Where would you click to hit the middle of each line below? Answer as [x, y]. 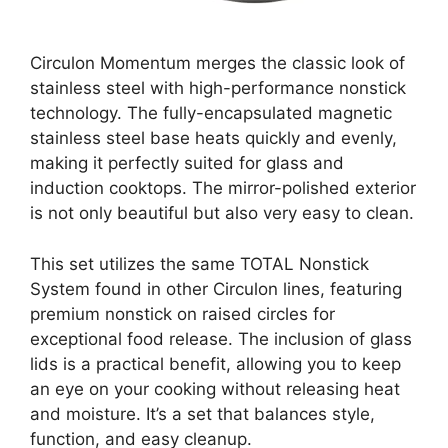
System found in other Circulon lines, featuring [216, 288]
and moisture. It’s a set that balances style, [202, 413]
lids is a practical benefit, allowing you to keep [215, 363]
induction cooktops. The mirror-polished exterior [223, 188]
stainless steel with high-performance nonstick [218, 88]
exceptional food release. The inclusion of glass [221, 338]
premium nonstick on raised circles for [182, 313]
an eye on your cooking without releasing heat [215, 388]
